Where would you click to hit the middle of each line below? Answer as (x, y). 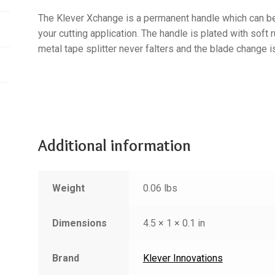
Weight (68, 188)
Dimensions (79, 223)
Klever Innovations (183, 258)
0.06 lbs (160, 188)
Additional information (115, 145)
